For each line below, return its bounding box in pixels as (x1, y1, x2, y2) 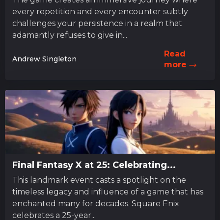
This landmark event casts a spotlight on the (12, 175, 186, 185)
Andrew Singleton (12, 54, 77, 63)
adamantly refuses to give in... (12, 30, 127, 40)
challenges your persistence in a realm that (12, 19, 182, 28)
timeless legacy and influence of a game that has (12, 187, 203, 197)
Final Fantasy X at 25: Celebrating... (12, 160, 176, 171)
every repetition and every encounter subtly (12, 7, 188, 17)
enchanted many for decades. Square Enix (12, 199, 132, 209)
